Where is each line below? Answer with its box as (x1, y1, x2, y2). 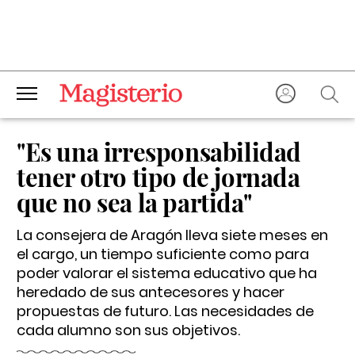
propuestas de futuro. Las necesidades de (17, 301, 314, 321)
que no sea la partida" (17, 185, 252, 219)
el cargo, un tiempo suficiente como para (17, 244, 309, 264)
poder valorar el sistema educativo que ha (17, 263, 317, 283)
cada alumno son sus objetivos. (17, 320, 240, 340)
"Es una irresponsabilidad (17, 135, 302, 168)
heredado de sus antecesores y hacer (17, 282, 284, 302)
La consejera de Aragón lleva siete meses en (17, 225, 328, 245)
